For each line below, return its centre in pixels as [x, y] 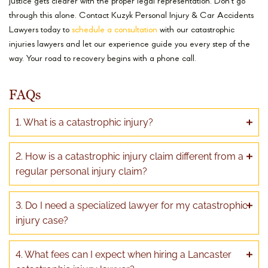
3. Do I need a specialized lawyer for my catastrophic [132, 206]
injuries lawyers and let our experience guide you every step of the [130, 45]
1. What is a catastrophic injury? [84, 123]
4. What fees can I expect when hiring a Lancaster [124, 255]
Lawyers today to [40, 31]
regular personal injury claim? [81, 172]
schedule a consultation [115, 31]
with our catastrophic [196, 31]
